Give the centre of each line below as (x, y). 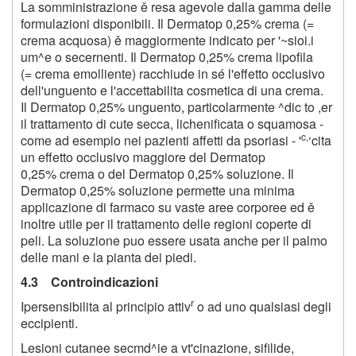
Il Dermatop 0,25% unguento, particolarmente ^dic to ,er (176, 106)
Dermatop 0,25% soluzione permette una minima (158, 190)
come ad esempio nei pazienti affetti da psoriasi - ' (161, 140)
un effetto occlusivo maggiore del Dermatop (143, 157)
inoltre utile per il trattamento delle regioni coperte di (166, 223)
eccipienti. (49, 323)
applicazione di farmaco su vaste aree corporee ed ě (168, 207)
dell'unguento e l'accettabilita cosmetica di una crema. (172, 90)
